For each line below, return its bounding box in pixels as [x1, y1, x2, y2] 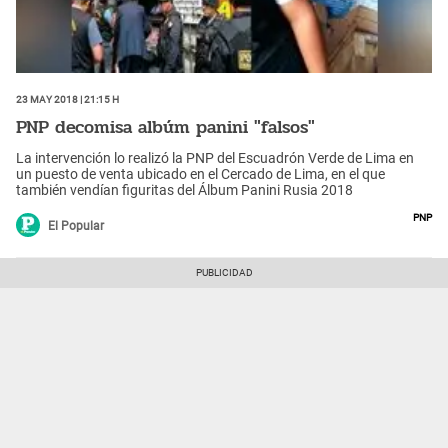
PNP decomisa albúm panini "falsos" [16, 112, 315, 141]
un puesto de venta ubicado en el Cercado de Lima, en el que [16, 166, 385, 183]
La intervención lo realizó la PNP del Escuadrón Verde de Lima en [16, 150, 414, 167]
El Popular [48, 219, 104, 234]
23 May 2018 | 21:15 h [16, 90, 119, 107]
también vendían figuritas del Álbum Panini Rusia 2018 [16, 182, 353, 199]
